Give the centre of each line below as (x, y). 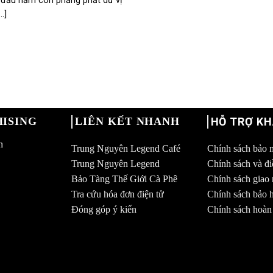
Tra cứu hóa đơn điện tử (118, 194)
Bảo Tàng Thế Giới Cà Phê (125, 179)
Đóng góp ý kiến (104, 209)
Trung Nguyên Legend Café (126, 148)
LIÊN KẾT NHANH (128, 121)
